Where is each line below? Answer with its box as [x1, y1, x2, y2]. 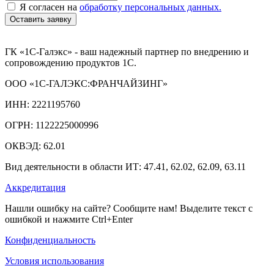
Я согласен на [20, 1, 80, 12]
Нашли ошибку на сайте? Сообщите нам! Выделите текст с [5, 202, 253, 213]
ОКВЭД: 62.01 [5, 140, 65, 151]
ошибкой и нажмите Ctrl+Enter [5, 213, 133, 224]
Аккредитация [5, 182, 65, 193]
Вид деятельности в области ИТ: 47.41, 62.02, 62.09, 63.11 [5, 161, 246, 172]
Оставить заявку [10, 14, 72, 24]
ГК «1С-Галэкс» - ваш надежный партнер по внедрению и [5, 46, 249, 57]
